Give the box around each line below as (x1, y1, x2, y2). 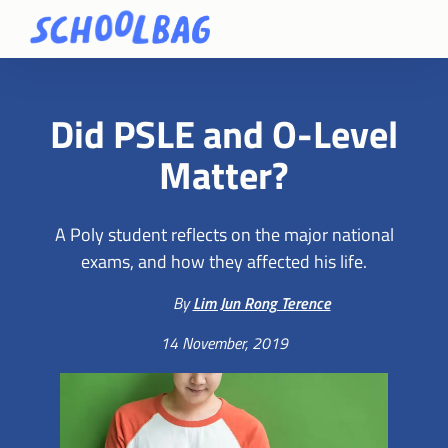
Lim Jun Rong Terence (192, 290, 331, 315)
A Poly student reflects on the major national (54, 219, 394, 248)
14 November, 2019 (160, 330, 288, 355)
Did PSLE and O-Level (50, 104, 398, 163)
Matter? (159, 145, 289, 204)
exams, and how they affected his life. (81, 246, 367, 275)
